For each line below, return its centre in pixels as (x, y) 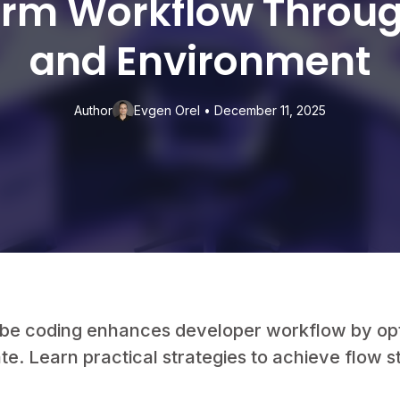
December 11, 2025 (270, 110)
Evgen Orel (167, 110)
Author (93, 110)
